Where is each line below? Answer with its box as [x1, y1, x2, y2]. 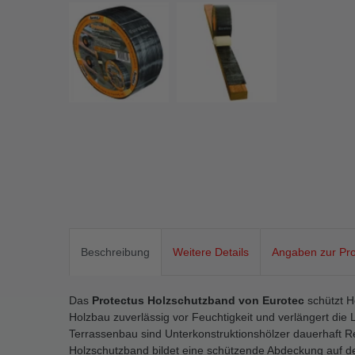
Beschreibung [81, 245, 150, 258]
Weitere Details [173, 245, 249, 258]
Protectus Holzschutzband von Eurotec [92, 293, 304, 307]
